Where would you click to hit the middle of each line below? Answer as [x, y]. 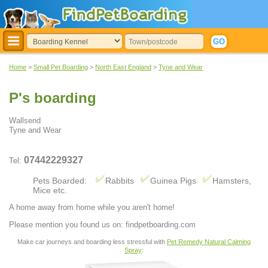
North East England [123, 67]
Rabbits [120, 181]
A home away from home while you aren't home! [92, 208]
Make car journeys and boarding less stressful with [92, 241]
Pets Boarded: [61, 181]
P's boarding [53, 98]
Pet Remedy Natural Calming [209, 241]
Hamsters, [232, 181]
